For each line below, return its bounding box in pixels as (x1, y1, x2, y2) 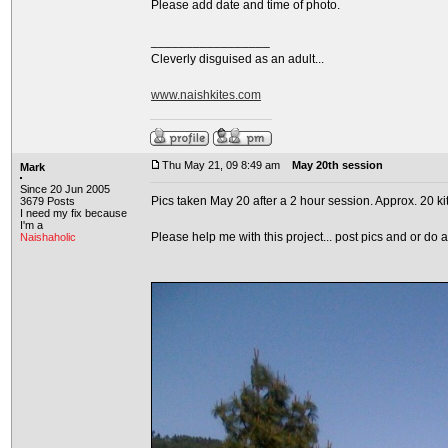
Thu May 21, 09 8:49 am (162, 159, 280, 171)
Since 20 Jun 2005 (20, 183, 110, 195)
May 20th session (292, 159, 383, 171)
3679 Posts (20, 195, 75, 207)
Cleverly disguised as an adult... (151, 52, 324, 66)
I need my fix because (20, 207, 127, 219)
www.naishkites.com (151, 88, 261, 102)
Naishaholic (20, 231, 76, 243)
